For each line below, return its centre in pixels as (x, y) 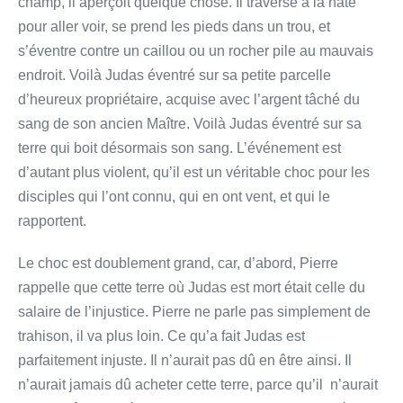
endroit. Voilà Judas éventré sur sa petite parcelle (175, 75)
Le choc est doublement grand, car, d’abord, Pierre (178, 263)
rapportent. (52, 220)
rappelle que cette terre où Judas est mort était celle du (192, 287)
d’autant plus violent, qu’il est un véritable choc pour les (194, 172)
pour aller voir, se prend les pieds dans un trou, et (174, 26)
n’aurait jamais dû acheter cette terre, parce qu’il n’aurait (198, 384)
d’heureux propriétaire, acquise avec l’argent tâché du (189, 99)
